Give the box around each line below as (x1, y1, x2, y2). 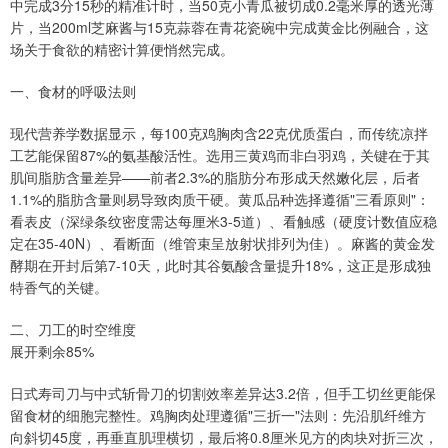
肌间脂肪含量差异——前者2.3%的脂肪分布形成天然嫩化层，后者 (10, 167, 420, 188)
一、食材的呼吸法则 (10, 81, 136, 102)
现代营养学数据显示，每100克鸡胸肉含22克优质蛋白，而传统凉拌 (10, 123, 428, 144)
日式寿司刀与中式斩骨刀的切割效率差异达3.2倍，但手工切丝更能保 (10, 383, 436, 404)
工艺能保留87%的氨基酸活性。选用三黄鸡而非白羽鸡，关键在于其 (10, 145, 430, 166)
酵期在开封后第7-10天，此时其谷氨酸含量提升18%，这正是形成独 (10, 255, 431, 276)
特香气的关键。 (10, 277, 108, 298)
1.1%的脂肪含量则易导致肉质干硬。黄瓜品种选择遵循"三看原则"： (10, 189, 430, 210)
